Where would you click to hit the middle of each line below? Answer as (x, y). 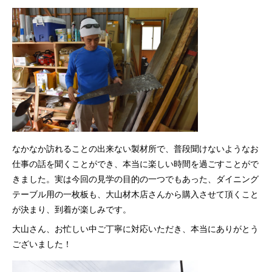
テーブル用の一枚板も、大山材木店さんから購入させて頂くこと (135, 194)
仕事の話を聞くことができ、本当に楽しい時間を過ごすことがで (135, 163)
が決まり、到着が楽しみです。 (72, 209)
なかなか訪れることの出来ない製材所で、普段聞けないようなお (135, 148)
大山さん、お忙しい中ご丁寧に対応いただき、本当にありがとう (135, 228)
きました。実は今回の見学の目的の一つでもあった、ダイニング (135, 178)
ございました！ (42, 243)
